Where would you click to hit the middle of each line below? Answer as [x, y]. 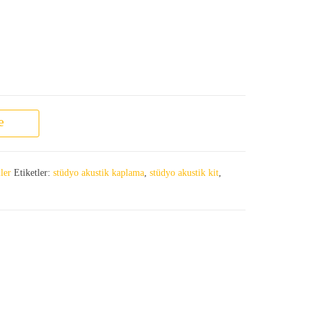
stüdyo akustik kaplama [98, 172]
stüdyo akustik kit [184, 172]
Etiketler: [33, 172]
